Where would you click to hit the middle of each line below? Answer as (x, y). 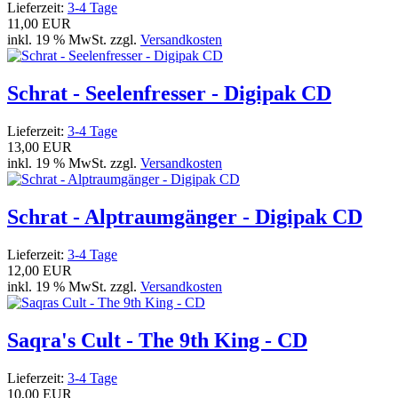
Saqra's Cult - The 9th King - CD (157, 340)
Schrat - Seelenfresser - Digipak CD (169, 94)
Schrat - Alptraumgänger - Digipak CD (185, 217)
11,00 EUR (39, 24)
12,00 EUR (40, 271)
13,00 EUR (40, 147)
